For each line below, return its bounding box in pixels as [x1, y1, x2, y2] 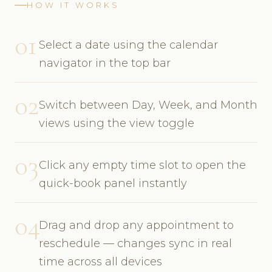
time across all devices [39, 254, 162, 268]
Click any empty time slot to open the [39, 158, 246, 172]
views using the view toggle [39, 116, 194, 130]
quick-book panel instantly [39, 176, 187, 190]
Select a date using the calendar [39, 38, 218, 52]
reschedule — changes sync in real [39, 236, 232, 250]
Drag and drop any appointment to [39, 218, 234, 232]
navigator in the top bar [39, 56, 171, 70]
